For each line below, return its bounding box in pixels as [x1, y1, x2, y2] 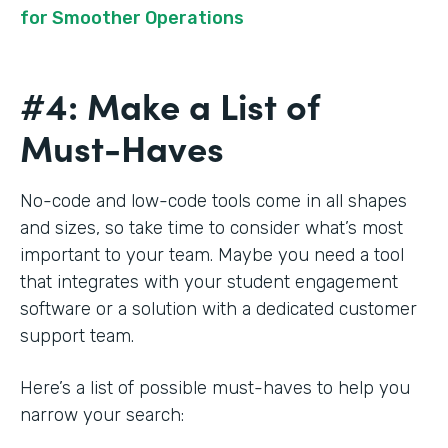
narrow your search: [20, 404, 189, 427]
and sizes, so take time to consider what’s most [20, 217, 403, 240]
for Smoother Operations [20, 7, 244, 30]
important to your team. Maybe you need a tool [20, 244, 404, 267]
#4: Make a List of [20, 79, 320, 131]
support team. [20, 325, 139, 348]
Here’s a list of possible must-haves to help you [20, 377, 410, 400]
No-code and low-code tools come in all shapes [20, 190, 407, 213]
